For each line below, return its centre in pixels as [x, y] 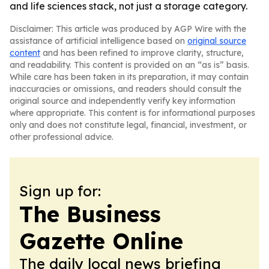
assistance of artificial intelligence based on [98, 41]
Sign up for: [60, 191]
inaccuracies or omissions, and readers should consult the [125, 89]
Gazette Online [101, 241]
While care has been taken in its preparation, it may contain [129, 77]
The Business [90, 214]
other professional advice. [62, 137]
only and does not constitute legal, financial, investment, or [128, 125]
